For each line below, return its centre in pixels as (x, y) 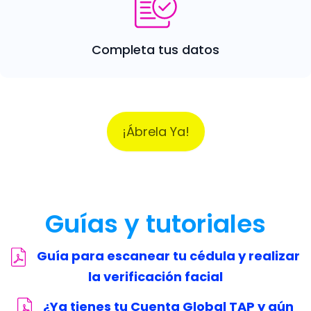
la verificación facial (155, 276)
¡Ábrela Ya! (155, 132)
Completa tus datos (155, 50)
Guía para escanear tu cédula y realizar (168, 256)
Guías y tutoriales (155, 224)
